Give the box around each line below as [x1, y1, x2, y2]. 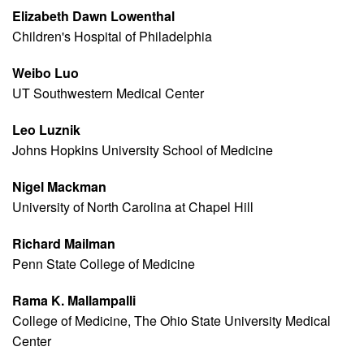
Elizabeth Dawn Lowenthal [12, 6, 175, 26]
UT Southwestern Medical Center [12, 84, 204, 103]
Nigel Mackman [12, 177, 106, 197]
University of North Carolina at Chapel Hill [12, 197, 253, 217]
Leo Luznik [12, 120, 80, 140]
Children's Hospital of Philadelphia [12, 27, 212, 46]
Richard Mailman [12, 234, 115, 253]
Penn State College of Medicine [12, 254, 195, 274]
